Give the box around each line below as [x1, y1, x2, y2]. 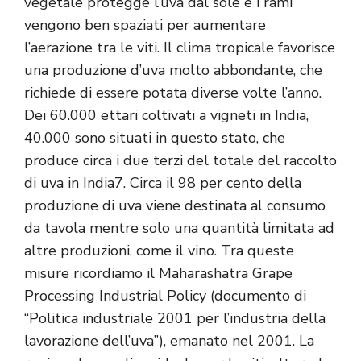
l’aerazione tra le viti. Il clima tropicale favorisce [24, 38, 335, 58]
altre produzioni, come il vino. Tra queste [24, 241, 294, 261]
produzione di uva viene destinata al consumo [24, 196, 326, 216]
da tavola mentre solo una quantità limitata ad [24, 218, 334, 239]
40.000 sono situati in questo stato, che [24, 128, 285, 148]
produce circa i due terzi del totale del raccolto [24, 151, 337, 171]
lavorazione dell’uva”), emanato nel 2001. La [24, 331, 314, 351]
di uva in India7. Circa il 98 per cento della [24, 173, 301, 193]
